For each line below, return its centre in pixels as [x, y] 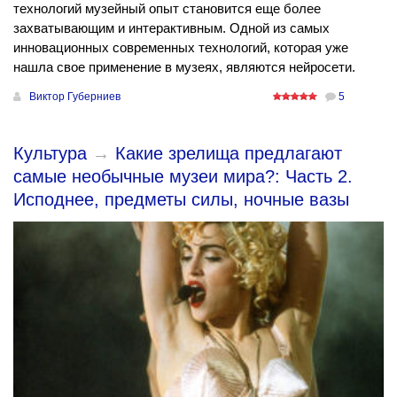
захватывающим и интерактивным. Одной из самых [171, 28]
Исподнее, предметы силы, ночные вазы [181, 200]
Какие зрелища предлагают [229, 154]
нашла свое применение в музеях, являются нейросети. [184, 67]
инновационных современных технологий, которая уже [181, 48]
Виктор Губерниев [75, 97]
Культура [50, 154]
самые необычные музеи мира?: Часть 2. [183, 177]
